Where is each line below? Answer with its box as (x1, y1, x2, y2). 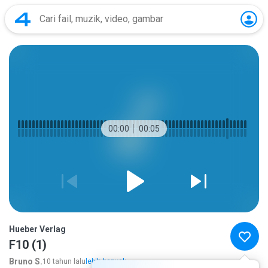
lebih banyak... (86, 257, 132, 266)
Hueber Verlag (9, 224, 66, 234)
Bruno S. (9, 257, 42, 266)
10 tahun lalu (42, 257, 86, 266)
